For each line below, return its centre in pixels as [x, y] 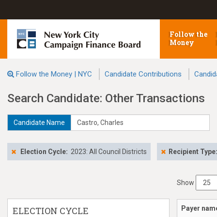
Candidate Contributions [143, 74]
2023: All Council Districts [109, 152]
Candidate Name [39, 123]
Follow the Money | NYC [54, 74]
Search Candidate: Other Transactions [106, 98]
